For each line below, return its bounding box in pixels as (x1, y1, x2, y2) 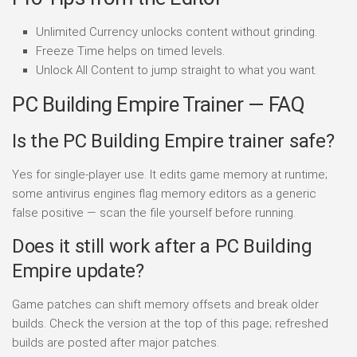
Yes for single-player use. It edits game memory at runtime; (12, 167, 328, 182)
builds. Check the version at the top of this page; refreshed (12, 316, 328, 331)
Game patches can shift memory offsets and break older (12, 297, 319, 312)
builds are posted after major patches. (12, 335, 219, 351)
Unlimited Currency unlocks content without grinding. (36, 25, 317, 40)
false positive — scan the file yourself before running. (12, 206, 296, 221)
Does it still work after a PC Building (12, 235, 312, 258)
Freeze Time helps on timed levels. (36, 44, 225, 59)
